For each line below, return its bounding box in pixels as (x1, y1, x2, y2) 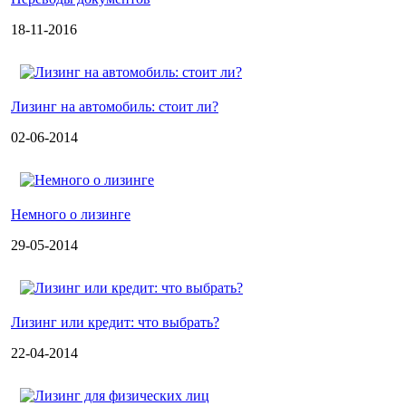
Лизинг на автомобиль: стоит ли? (11, 99, 218, 115)
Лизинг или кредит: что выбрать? (11, 314, 219, 331)
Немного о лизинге (11, 207, 130, 223)
